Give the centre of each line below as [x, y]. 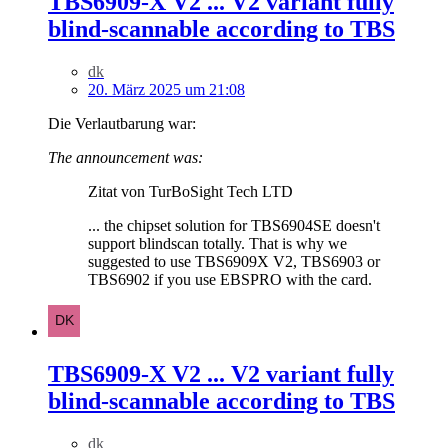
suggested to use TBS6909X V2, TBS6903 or [234, 261]
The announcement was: [125, 157]
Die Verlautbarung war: [122, 123]
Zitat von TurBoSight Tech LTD [190, 191]
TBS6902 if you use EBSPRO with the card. [230, 279]
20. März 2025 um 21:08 [166, 89]
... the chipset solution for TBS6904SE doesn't [234, 225]
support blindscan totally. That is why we [217, 243]
